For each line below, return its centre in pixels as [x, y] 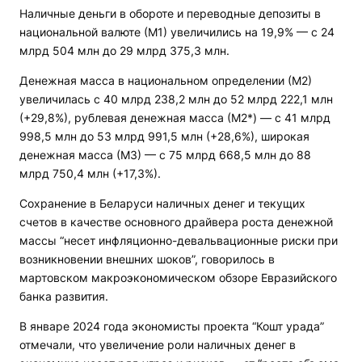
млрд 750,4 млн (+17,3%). [90, 173]
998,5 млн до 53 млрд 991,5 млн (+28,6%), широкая [164, 136]
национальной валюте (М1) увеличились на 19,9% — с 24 [177, 32]
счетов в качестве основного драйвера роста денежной [176, 222]
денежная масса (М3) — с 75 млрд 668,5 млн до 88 [165, 155]
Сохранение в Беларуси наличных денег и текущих [162, 203]
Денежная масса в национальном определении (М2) [166, 80]
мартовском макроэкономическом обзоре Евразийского [178, 278]
